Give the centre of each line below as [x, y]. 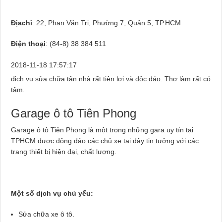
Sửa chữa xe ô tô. [47, 214]
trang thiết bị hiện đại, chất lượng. [64, 151]
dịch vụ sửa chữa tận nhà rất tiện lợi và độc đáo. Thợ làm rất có [111, 79]
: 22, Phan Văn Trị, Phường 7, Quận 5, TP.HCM [107, 23]
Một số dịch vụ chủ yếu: [52, 193]
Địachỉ [22, 23]
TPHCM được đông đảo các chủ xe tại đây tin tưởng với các [105, 140]
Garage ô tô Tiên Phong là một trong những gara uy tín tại [102, 130]
